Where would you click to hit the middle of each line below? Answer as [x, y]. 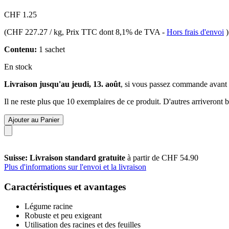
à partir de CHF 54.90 [163, 157]
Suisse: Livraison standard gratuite [66, 157]
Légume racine [49, 207]
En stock [18, 66]
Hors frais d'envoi [195, 32]
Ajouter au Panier [34, 120]
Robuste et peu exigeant [63, 216]
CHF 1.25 [20, 14]
